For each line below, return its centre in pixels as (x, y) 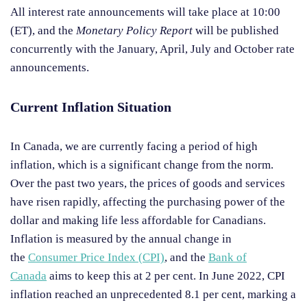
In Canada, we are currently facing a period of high (134, 147)
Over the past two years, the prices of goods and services (148, 184)
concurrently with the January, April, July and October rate (152, 49)
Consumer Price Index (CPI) (96, 258)
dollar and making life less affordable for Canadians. (138, 221)
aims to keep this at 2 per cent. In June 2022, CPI (166, 276)
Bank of (228, 258)
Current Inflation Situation (91, 107)
